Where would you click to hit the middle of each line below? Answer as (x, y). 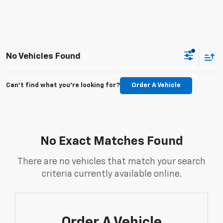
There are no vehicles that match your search (111, 162)
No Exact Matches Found (111, 142)
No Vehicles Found (43, 56)
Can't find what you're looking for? (63, 86)
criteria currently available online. (111, 174)
